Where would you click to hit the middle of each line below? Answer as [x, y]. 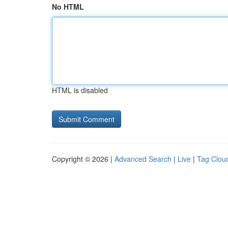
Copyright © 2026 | [83, 159]
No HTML [68, 7]
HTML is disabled [80, 90]
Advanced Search [143, 159]
